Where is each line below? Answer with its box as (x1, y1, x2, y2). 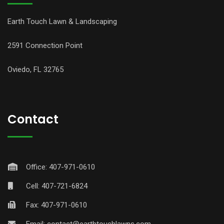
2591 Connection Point (7, 41, 82, 50)
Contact (7, 111, 58, 127)
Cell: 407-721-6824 (26, 181, 87, 190)
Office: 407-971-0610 (26, 162, 95, 171)
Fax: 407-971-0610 (26, 200, 87, 209)
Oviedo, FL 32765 (7, 65, 63, 74)
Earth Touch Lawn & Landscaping (7, 17, 117, 26)
